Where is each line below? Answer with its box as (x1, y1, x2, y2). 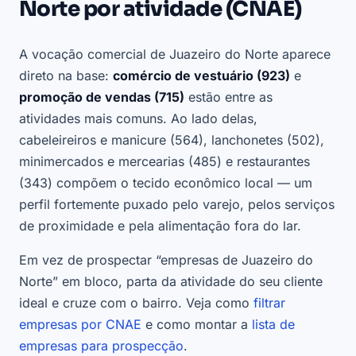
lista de (252, 316, 295, 333)
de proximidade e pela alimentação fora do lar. (19, 218, 301, 234)
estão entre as (184, 89, 273, 106)
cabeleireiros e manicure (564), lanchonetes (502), (19, 132, 324, 149)
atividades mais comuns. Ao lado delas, (19, 110, 257, 127)
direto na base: (19, 68, 113, 84)
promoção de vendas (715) (19, 89, 184, 106)
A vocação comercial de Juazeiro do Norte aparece (19, 46, 331, 63)
